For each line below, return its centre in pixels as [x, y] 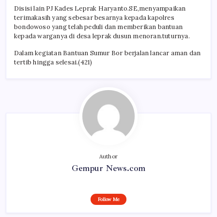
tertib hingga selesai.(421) [53, 62]
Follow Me [108, 200]
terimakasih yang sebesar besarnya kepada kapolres [94, 18]
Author [108, 157]
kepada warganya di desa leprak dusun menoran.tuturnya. [102, 36]
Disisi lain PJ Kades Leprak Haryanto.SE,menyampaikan [100, 9]
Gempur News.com [108, 168]
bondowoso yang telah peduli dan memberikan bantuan [99, 27]
